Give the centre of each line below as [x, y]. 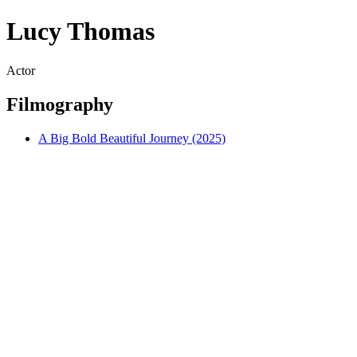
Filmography [60, 104]
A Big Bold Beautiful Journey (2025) [132, 138]
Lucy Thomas [80, 31]
